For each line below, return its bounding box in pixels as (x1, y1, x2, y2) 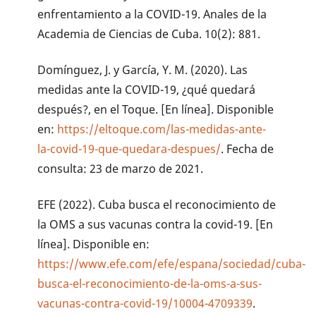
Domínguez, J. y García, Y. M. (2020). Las (37, 62, 248, 78)
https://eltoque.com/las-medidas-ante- (57, 121, 267, 138)
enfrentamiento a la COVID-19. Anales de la (37, 6, 267, 23)
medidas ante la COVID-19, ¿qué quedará (37, 82, 256, 98)
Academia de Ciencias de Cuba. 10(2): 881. (37, 26, 261, 42)
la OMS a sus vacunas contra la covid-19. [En (37, 216, 274, 232)
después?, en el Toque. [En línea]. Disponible (37, 102, 274, 118)
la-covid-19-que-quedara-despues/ (37, 141, 221, 157)
